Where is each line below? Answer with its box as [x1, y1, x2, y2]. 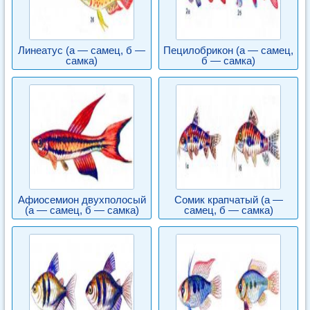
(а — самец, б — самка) [24, 204, 139, 216]
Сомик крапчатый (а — [174, 194, 283, 206]
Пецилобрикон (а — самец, [163, 44, 293, 56]
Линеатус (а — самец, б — [18, 44, 145, 56]
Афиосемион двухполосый [17, 194, 146, 206]
